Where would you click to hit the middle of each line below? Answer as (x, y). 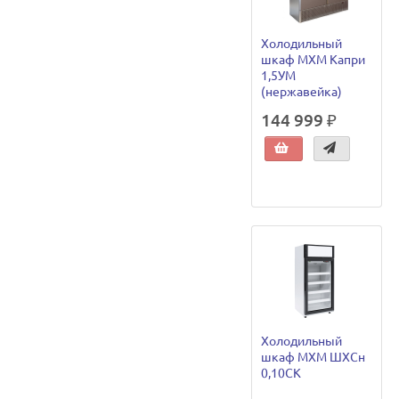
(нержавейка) (302, 92)
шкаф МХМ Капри (313, 60)
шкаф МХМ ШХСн (313, 357)
